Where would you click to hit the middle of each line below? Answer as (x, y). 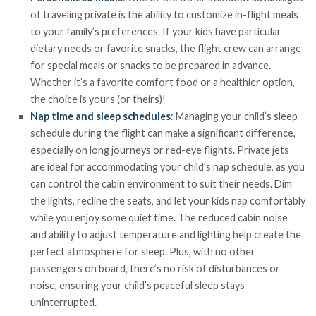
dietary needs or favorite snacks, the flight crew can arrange (166, 49)
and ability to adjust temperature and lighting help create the (166, 235)
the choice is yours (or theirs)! (98, 99)
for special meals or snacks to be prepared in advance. (151, 66)
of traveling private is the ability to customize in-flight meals (165, 15)
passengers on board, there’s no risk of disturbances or (156, 269)
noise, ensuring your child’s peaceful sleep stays (138, 286)
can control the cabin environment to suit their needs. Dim (162, 184)
